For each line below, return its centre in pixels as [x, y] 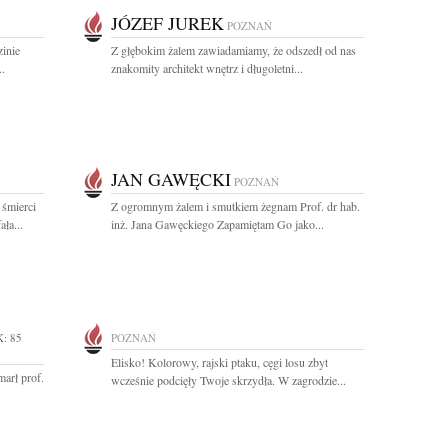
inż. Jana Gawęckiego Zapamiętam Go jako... [217, 224]
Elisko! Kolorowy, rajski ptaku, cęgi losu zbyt [219, 362]
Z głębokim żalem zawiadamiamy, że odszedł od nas [233, 50]
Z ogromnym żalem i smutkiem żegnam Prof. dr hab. [235, 206]
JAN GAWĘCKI [171, 179]
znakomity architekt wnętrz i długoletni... [207, 68]
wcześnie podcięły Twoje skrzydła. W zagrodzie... [228, 380]
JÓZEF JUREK [167, 23]
